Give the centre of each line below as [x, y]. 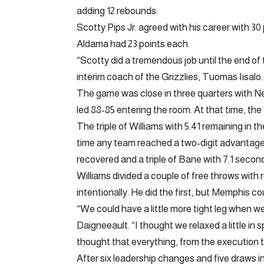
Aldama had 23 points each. [133, 44]
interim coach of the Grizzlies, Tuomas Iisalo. [170, 77]
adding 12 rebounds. [117, 11]
